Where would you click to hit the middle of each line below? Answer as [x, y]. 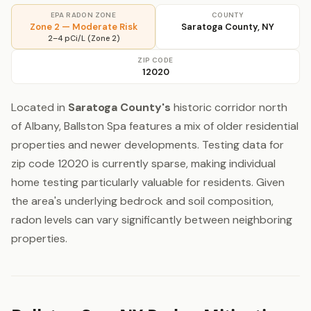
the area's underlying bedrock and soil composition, [142, 201]
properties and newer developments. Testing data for [148, 145]
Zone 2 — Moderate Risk [83, 27]
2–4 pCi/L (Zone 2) [83, 38]
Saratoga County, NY [228, 27]
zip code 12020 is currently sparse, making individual [143, 163]
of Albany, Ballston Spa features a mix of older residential [155, 126]
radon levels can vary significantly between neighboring [152, 220]
